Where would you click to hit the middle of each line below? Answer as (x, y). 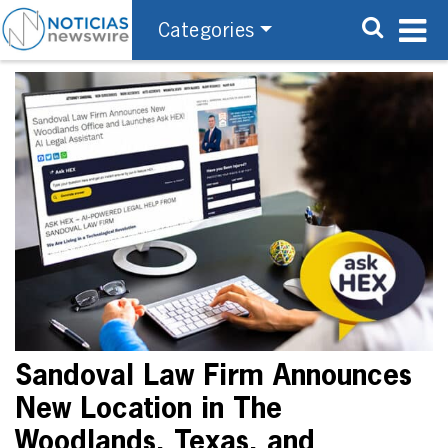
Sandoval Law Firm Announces (213, 376)
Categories (206, 30)
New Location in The (148, 409)
